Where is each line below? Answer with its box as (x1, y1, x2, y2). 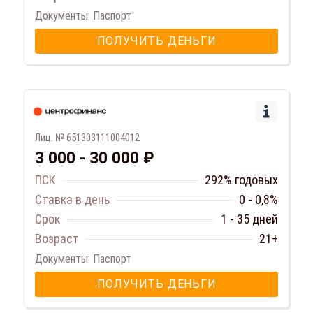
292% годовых (205, 173, 278, 188)
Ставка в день (35, 192, 110, 208)
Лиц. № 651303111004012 (35, 131, 140, 145)
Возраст (35, 231, 79, 247)
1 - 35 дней (221, 212, 278, 227)
